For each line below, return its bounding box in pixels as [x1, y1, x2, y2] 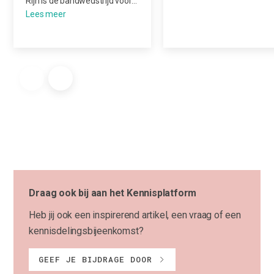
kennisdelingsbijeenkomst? [29, 224, 144, 237]
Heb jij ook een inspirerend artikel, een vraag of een [29, 209, 241, 221]
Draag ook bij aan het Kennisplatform [29, 187, 197, 199]
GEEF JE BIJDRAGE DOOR [39, 253, 153, 265]
